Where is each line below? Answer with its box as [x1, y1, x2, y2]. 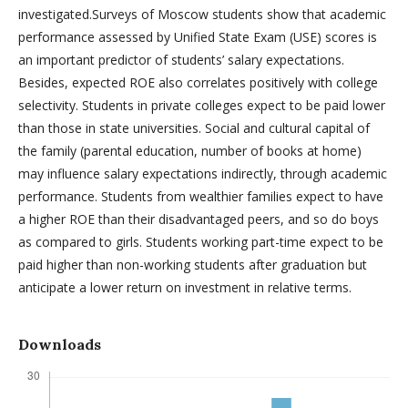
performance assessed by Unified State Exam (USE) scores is [18, 27, 377, 46]
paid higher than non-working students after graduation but [18, 255, 367, 273]
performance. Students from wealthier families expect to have [18, 187, 383, 205]
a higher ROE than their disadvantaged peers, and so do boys [18, 209, 379, 228]
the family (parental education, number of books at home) [18, 141, 362, 159]
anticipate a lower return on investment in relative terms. [18, 278, 352, 296]
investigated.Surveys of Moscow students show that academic [18, 5, 386, 23]
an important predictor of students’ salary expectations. [18, 50, 344, 68]
